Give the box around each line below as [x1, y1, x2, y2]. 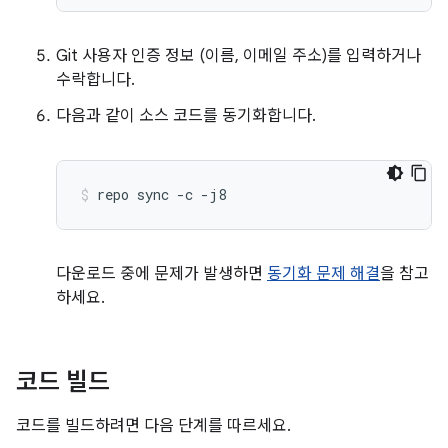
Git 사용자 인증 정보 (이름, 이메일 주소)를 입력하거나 [56, 46, 421, 66]
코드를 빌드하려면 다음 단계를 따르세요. [16, 416, 291, 436]
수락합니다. [56, 70, 135, 90]
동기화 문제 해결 [267, 264, 380, 284]
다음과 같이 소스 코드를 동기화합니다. [56, 106, 316, 126]
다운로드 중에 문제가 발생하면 [56, 264, 267, 284]
